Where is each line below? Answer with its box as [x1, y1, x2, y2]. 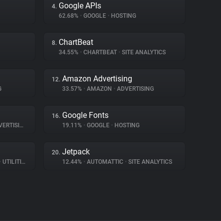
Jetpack [62, 147, 90, 156]
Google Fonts [62, 110, 109, 120]
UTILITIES [1, 158, 21, 165]
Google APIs [59, 1, 101, 10]
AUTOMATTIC [85, 158, 125, 165]
